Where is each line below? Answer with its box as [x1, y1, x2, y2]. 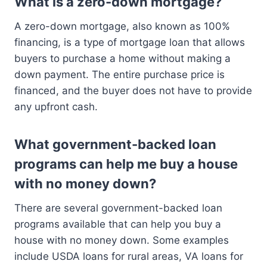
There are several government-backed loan [14, 202, 222, 215]
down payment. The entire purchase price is [14, 69, 225, 81]
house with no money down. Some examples [14, 234, 229, 247]
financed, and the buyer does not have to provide [14, 85, 252, 97]
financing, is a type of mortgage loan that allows [14, 36, 245, 49]
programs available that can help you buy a [14, 218, 221, 231]
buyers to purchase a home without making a [14, 52, 231, 65]
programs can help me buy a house [14, 156, 238, 172]
